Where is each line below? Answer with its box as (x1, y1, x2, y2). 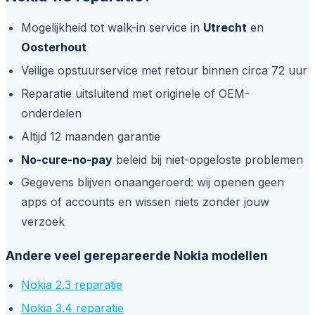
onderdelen (21, 106, 82, 121)
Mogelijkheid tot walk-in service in (21, 20, 204, 35)
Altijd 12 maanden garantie (21, 129, 161, 143)
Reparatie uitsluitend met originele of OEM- (21, 86, 250, 101)
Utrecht (203, 20, 247, 35)
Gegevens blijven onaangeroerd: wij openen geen (21, 175, 285, 190)
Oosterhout (21, 40, 87, 55)
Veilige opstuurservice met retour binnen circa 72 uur (21, 63, 308, 78)
